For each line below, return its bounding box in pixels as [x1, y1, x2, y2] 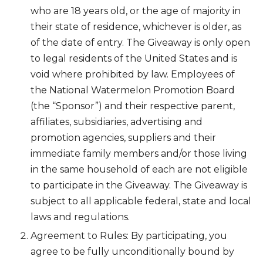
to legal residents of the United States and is [31, 52, 237, 64]
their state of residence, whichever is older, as [31, 21, 241, 32]
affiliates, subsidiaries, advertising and [31, 116, 203, 127]
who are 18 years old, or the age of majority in [31, 5, 241, 16]
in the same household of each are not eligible [31, 163, 248, 175]
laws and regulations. [31, 211, 130, 222]
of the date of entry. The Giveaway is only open [31, 36, 250, 48]
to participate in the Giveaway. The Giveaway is [31, 179, 247, 191]
